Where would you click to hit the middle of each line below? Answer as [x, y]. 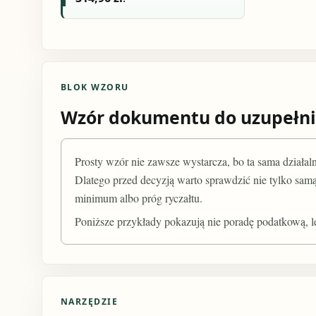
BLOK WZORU [95, 87]
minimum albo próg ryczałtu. [139, 197]
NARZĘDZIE [89, 301]
